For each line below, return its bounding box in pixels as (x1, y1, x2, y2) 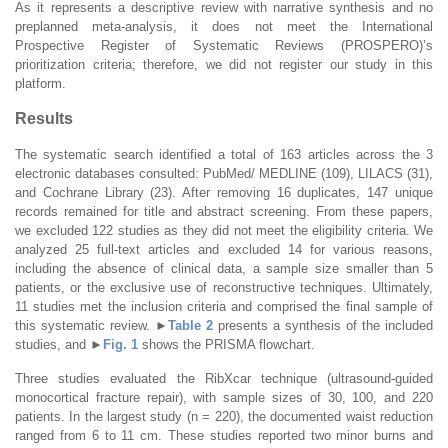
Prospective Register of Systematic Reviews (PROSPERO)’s (15, 37, 433, 53)
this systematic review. (15, 317, 155, 333)
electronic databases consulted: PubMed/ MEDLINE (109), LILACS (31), (15, 165, 433, 181)
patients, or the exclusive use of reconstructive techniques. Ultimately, (15, 279, 433, 295)
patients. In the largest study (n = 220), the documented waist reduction (15, 408, 433, 424)
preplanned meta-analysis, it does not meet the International (15, 18, 433, 34)
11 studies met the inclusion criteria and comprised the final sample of (15, 298, 433, 314)
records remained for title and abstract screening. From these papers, (15, 203, 433, 219)
